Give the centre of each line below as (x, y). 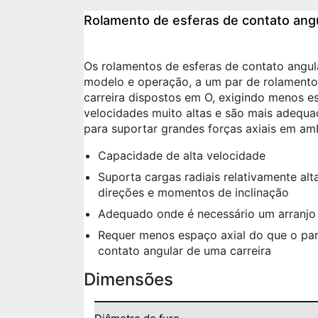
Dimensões (128, 280)
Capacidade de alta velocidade (182, 156)
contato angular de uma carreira (185, 251)
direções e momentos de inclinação (193, 193)
